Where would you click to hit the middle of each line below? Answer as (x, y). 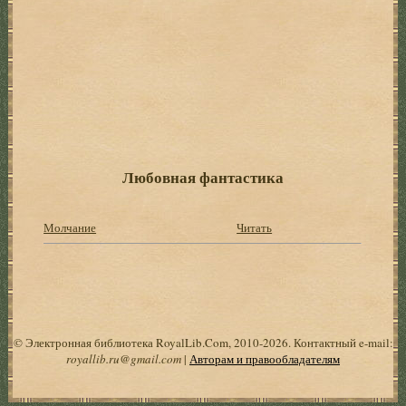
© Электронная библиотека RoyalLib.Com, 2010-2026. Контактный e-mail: (203, 342)
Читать (255, 227)
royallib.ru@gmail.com (124, 358)
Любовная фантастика (203, 177)
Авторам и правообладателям (265, 358)
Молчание (70, 227)
